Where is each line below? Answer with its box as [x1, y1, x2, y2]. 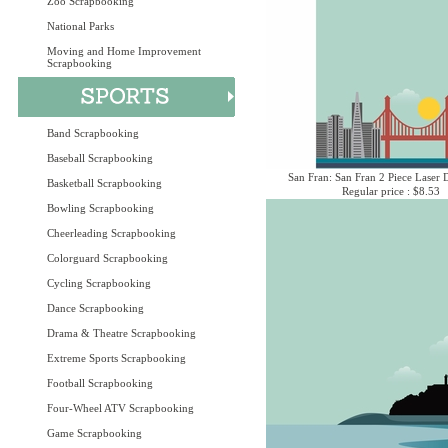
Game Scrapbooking [47, 427, 142, 439]
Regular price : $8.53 [342, 185, 440, 197]
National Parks [47, 20, 114, 32]
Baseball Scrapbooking [47, 152, 153, 164]
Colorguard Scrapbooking [47, 252, 168, 264]
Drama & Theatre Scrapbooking [47, 327, 196, 339]
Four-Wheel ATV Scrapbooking [47, 402, 194, 414]
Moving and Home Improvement [47, 45, 201, 57]
